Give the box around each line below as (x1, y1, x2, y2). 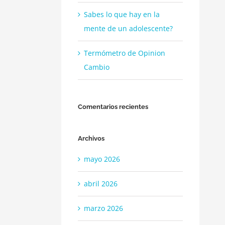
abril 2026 (84, 178, 118, 188)
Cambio (84, 62, 109, 72)
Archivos (78, 135, 104, 143)
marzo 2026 (84, 203, 123, 213)
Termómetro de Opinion (84, 48, 165, 58)
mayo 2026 (84, 154, 120, 164)
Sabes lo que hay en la (84, 10, 160, 20)
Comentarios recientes (78, 103, 148, 111)
